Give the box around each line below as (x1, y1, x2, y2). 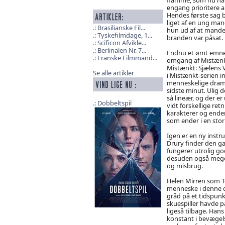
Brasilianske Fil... (97, 23, 145, 33)
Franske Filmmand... (97, 53, 157, 63)
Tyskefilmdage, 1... (97, 31, 152, 40)
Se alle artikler (92, 68, 134, 78)
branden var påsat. (166, 33, 223, 42)
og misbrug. (166, 161, 203, 170)
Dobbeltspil (97, 98, 132, 108)
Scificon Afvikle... (97, 38, 146, 48)
